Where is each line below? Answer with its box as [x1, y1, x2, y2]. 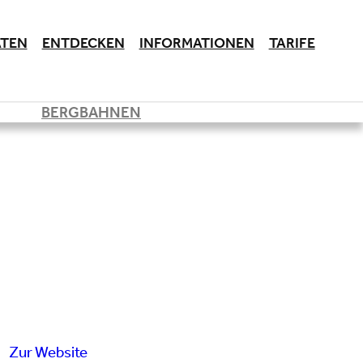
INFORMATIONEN [139, 38, 254, 53]
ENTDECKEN [41, 38, 125, 53]
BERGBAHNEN [41, 107, 141, 122]
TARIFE [268, 38, 315, 53]
